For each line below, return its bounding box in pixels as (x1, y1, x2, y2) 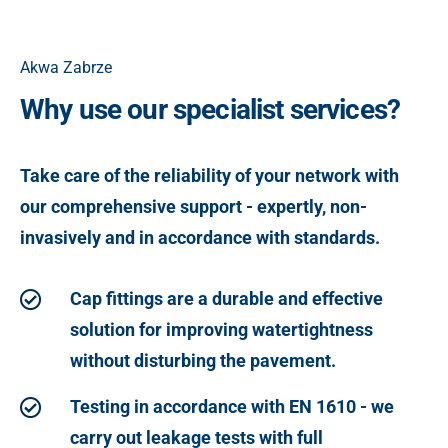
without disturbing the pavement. (69, 349, 336, 371)
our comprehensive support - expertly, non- (20, 195, 367, 217)
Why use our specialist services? (20, 92, 401, 126)
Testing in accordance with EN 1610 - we (69, 395, 394, 417)
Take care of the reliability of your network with (20, 164, 399, 186)
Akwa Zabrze (20, 58, 112, 77)
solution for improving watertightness (69, 318, 373, 340)
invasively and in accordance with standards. (20, 226, 380, 248)
